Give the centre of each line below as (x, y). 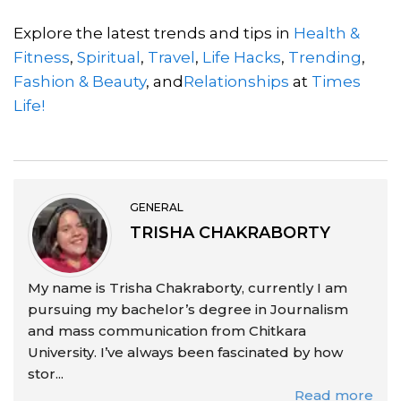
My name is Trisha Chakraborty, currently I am (188, 287)
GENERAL (157, 207)
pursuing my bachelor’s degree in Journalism (188, 309)
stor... (46, 373)
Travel (171, 57)
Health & (327, 33)
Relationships (236, 81)
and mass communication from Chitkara (167, 330)
